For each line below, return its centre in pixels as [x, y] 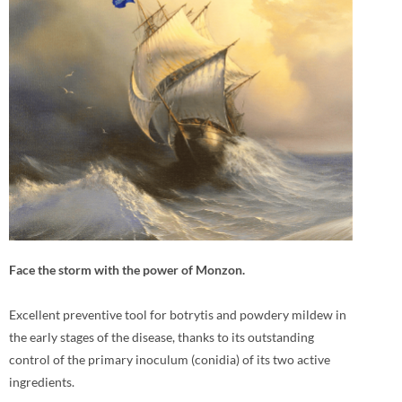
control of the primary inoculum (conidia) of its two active [170, 360]
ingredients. [42, 382]
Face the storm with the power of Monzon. [127, 270]
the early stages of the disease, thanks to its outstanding [162, 337]
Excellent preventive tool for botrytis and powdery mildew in [178, 315]
